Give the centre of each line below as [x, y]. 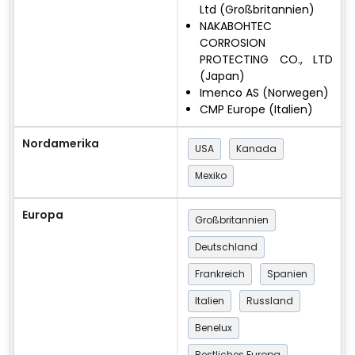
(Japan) [222, 76]
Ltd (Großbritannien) [257, 10]
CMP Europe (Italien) [256, 110]
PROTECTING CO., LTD [266, 60]
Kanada [256, 149]
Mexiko [211, 176]
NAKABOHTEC [236, 27]
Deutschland [226, 247]
